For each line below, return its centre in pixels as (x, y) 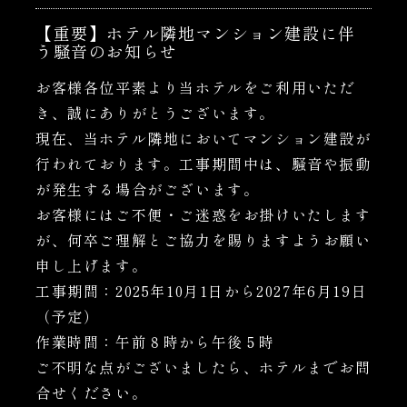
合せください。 (92, 393)
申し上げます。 (92, 266)
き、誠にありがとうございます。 (155, 113)
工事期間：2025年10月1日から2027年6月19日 (202, 291)
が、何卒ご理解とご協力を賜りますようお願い (203, 240)
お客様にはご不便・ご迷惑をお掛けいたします (203, 215)
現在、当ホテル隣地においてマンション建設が (203, 139)
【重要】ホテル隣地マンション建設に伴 (196, 33)
